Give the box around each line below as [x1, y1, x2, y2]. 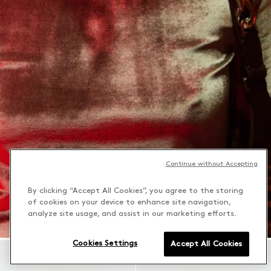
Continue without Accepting [165, 161, 258, 168]
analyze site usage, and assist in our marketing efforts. [28, 210, 237, 218]
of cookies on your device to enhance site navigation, [28, 198, 230, 206]
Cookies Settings [73, 240, 138, 247]
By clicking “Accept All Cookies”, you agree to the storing [28, 187, 243, 195]
